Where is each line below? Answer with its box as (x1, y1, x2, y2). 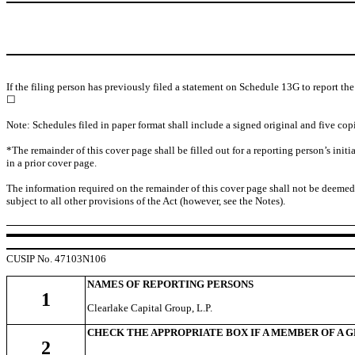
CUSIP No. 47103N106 (6, 252, 106, 265)
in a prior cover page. (6, 156, 97, 169)
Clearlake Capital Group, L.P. (87, 301, 212, 314)
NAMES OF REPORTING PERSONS (87, 277, 254, 290)
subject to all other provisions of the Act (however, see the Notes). (6, 194, 285, 207)
